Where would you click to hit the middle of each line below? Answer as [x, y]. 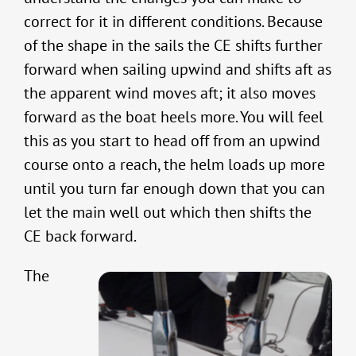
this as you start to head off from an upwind [172, 141]
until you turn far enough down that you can [174, 189]
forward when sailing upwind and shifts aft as [178, 70]
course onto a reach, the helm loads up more [174, 165]
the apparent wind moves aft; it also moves [170, 93]
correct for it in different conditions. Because [173, 22]
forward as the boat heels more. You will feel [174, 117]
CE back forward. [80, 236]
